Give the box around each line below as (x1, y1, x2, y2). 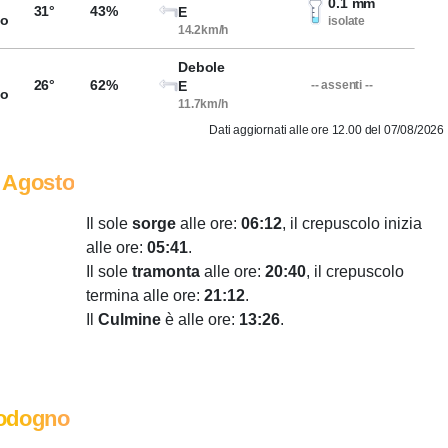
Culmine (98, 311, 161, 328)
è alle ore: (161, 311, 239, 328)
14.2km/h (177, 23, 229, 37)
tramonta (132, 263, 200, 280)
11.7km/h (178, 97, 228, 111)
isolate (328, 13, 366, 28)
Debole (178, 59, 225, 75)
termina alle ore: (86, 287, 204, 304)
